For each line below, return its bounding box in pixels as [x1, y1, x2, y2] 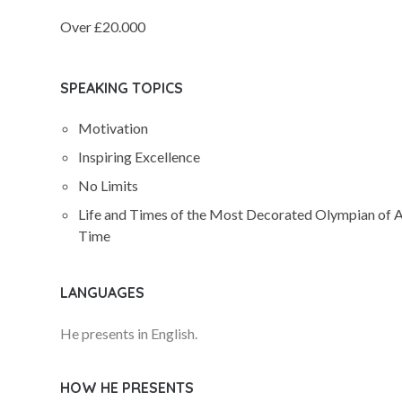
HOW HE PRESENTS [60, 379, 195, 397]
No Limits [78, 177, 139, 194]
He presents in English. [60, 325, 198, 342]
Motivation [78, 119, 149, 136]
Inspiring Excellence [78, 148, 201, 165]
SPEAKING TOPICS [60, 79, 184, 97]
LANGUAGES [60, 284, 145, 301]
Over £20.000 [60, 18, 146, 35]
